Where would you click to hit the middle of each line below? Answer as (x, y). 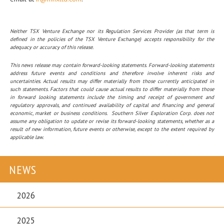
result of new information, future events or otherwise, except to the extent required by (112, 129)
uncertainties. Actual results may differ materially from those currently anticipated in (112, 81)
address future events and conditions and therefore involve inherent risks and (112, 73)
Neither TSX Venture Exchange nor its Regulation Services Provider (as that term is (112, 31)
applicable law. (27, 137)
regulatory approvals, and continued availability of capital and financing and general (112, 105)
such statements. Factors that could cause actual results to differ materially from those (112, 89)
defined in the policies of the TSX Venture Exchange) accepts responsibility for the (112, 39)
